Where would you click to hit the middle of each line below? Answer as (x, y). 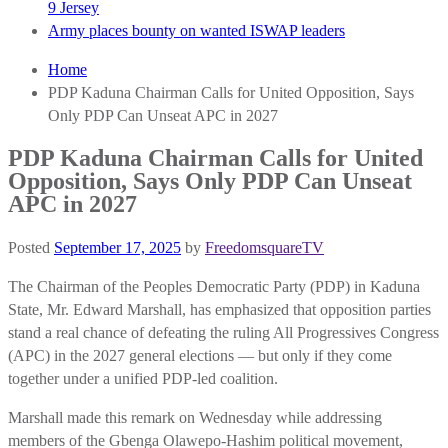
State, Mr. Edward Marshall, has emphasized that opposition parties (219, 309)
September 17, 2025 (117, 247)
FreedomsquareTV (264, 247)
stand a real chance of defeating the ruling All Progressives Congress (223, 332)
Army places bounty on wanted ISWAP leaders (196, 30)
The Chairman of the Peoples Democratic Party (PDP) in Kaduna (214, 286)
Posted (31, 247)
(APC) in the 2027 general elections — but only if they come (200, 355)
